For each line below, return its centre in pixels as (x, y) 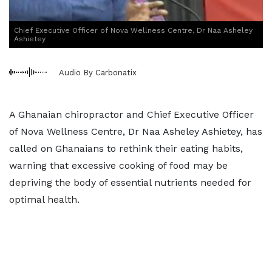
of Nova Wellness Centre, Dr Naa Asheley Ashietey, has (136, 131)
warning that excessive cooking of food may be (118, 165)
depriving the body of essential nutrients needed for (130, 182)
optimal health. (44, 199)
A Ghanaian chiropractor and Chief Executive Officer (131, 114)
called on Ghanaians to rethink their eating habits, (126, 148)
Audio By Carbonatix (98, 72)
